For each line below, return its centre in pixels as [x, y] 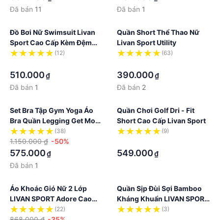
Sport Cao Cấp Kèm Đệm [51, 42]
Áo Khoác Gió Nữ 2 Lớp [48, 188]
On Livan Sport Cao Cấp [50, 131]
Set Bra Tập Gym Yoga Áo [52, 110]
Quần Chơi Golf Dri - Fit [156, 110]
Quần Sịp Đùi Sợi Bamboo [159, 188]
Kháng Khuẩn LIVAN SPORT [163, 199]
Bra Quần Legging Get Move [56, 121]
